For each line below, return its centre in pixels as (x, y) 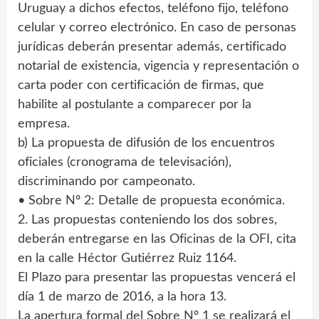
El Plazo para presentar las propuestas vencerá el (157, 278)
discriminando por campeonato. (106, 182)
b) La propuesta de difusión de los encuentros (146, 143)
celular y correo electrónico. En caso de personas (157, 28)
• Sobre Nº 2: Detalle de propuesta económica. (151, 201)
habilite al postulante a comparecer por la (135, 105)
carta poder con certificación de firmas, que (141, 86)
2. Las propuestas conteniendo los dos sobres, (147, 220)
